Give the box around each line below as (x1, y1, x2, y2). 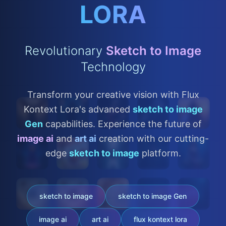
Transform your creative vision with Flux (27, 89, 199, 100)
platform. (141, 148, 181, 158)
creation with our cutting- (96, 133, 209, 144)
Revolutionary (25, 43, 102, 58)
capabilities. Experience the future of (45, 119, 202, 129)
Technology (80, 60, 146, 74)
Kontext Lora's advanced (23, 104, 130, 115)
